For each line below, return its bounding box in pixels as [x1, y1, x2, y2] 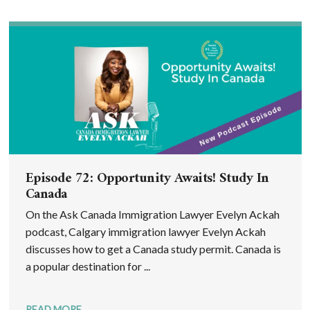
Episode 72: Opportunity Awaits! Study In [25, 167, 269, 192]
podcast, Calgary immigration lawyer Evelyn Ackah [25, 225, 266, 239]
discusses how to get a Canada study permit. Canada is [25, 242, 281, 256]
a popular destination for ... [25, 259, 150, 273]
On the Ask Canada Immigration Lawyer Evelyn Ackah [25, 208, 280, 221]
